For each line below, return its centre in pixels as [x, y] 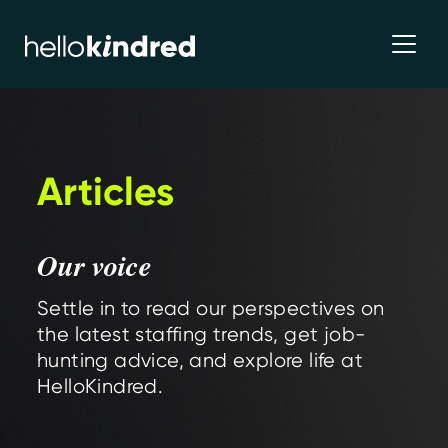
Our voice [94, 264]
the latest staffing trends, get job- [201, 333]
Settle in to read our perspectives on [211, 307]
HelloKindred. [100, 385]
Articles [105, 190]
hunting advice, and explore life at [200, 359]
